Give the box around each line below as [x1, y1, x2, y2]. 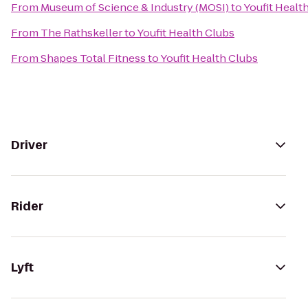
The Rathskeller [41, 25, 122, 40]
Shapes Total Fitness [41, 51, 146, 65]
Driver [11, 137, 47, 153]
